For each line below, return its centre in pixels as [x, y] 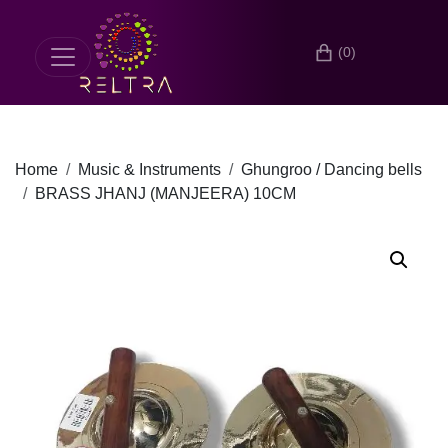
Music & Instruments [149, 169]
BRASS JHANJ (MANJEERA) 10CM [165, 193]
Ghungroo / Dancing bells [331, 169]
